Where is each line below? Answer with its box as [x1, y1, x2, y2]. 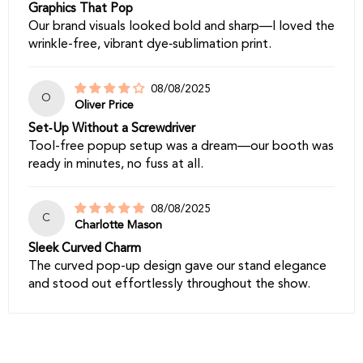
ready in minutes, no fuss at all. [28, 157, 203, 171]
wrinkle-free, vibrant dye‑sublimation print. [28, 38, 271, 52]
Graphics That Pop [28, 2, 133, 16]
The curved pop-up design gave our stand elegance [28, 259, 327, 273]
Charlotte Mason [74, 220, 162, 232]
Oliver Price [74, 100, 134, 112]
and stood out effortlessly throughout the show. [28, 277, 310, 291]
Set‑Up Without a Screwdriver [28, 122, 195, 135]
